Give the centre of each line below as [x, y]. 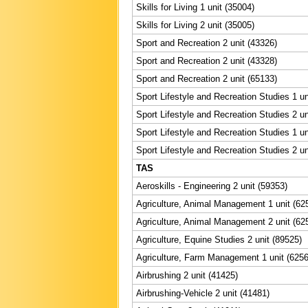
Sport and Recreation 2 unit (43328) [207, 60]
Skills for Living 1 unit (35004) [195, 7]
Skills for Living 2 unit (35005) [195, 25]
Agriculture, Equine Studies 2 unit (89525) [219, 239]
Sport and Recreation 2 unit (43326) [207, 43]
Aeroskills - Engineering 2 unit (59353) [212, 186]
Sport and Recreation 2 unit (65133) [207, 78]
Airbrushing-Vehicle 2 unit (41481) [203, 293]
